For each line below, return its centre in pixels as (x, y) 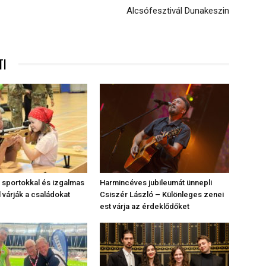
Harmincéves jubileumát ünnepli (156, 183)
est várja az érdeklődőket (145, 207)
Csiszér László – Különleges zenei (162, 195)
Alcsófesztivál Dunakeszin (178, 11)
